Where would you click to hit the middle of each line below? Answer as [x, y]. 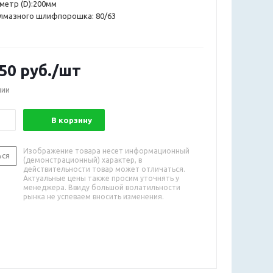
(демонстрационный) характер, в [83, 160]
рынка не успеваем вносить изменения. [94, 196]
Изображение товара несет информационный [106, 151]
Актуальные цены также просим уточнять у [101, 178]
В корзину [72, 120]
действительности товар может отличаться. [104, 169]
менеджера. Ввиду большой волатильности [102, 187]
